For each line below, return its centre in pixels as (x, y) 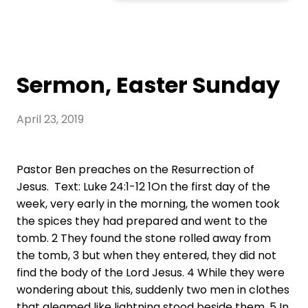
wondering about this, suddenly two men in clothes (153, 290)
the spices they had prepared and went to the (142, 221)
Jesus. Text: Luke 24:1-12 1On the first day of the (143, 187)
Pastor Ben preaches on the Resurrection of (135, 170)
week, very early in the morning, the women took (148, 204)
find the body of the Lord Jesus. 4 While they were (151, 273)
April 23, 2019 (50, 120)
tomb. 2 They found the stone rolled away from (144, 239)
